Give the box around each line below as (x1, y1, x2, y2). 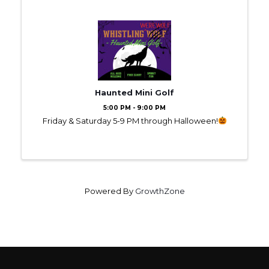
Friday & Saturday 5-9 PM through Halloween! (42, 115, 218, 125)
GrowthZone (134, 186, 185, 196)
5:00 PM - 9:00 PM (103, 103, 166, 112)
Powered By (84, 186, 135, 196)
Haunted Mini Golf (95, 87, 174, 97)
